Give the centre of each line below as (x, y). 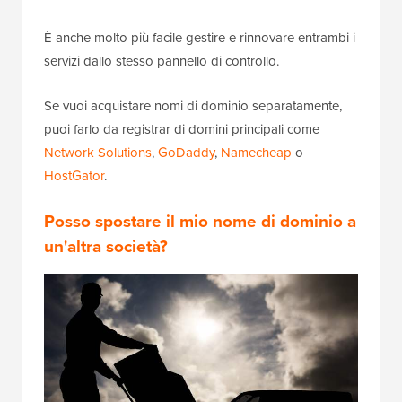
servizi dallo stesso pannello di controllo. (162, 61)
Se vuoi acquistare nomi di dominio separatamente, (193, 105)
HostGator (74, 175)
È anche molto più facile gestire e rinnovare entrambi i (200, 37)
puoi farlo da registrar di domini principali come (182, 129)
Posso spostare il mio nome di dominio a (200, 221)
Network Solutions (98, 152)
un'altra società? (106, 246)
